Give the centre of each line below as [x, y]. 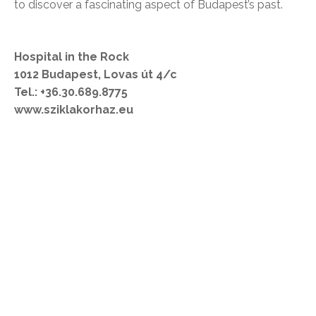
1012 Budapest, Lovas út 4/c [96, 75]
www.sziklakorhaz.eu [74, 110]
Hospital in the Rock [72, 57]
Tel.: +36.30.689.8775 [71, 92]
